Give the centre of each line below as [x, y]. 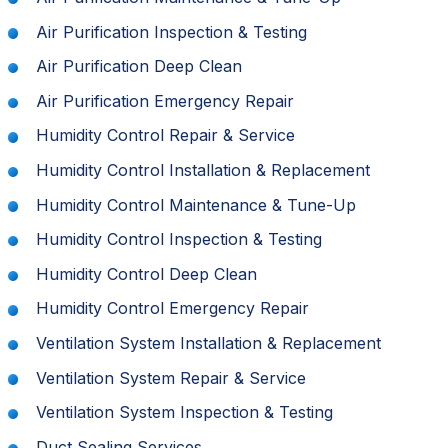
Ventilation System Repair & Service [171, 377]
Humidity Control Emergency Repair [172, 308]
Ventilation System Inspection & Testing [184, 412]
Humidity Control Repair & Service [165, 135]
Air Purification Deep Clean [139, 66]
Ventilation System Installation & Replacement [208, 343]
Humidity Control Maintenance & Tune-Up [196, 204]
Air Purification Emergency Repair [165, 100]
